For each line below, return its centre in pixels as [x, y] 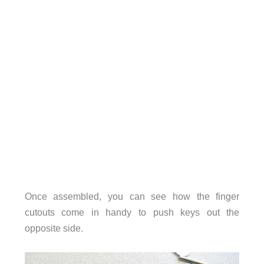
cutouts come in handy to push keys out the [132, 212]
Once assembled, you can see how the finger [132, 197]
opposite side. [54, 228]
